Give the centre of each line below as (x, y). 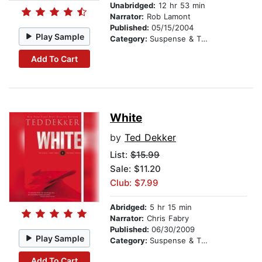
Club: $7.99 (134, 183)
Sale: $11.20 (135, 169)
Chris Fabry (166, 218)
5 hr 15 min (169, 207)
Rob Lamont (167, 17)
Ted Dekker (150, 138)
